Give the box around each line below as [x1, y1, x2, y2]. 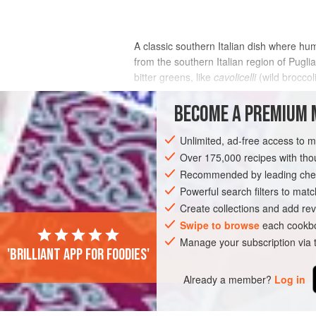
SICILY [234, 153, 257, 167]
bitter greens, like [134, 70, 214, 84]
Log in [274, 272, 306, 286]
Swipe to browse [180, 218, 260, 232]
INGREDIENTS [134, 98, 205, 119]
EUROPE [146, 153, 177, 167]
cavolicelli [214, 70, 256, 84]
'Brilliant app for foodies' [7, 245, 150, 265]
